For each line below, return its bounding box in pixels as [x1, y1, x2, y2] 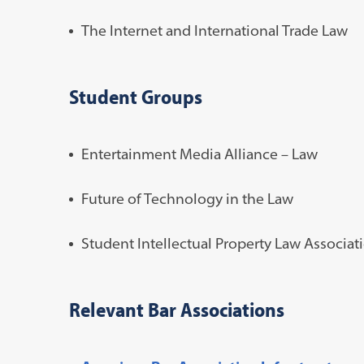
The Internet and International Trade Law [80, 20, 348, 40]
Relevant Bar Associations [68, 296, 284, 322]
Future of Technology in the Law [80, 188, 293, 208]
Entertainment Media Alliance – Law [80, 144, 318, 163]
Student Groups [68, 83, 202, 109]
